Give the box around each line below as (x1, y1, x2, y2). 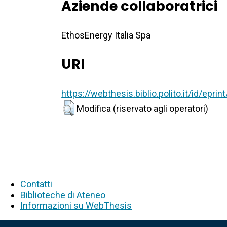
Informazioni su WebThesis (20, 200, 132, 211)
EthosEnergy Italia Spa (61, 30, 151, 41)
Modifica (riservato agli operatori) (77, 103, 209, 115)
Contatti (20, 179, 52, 190)
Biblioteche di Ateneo (20, 190, 105, 201)
